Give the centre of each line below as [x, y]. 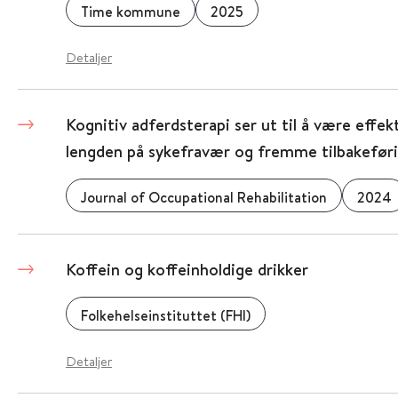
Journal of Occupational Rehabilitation [203, 197]
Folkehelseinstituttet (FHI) [165, 315]
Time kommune [130, 12]
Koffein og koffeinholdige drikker [187, 269]
